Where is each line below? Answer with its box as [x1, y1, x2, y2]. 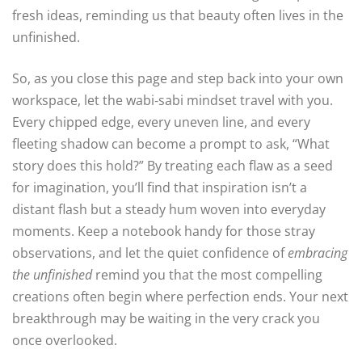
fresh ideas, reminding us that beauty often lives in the [12, 6, 343, 24]
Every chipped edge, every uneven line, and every [12, 112, 310, 131]
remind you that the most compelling [92, 265, 322, 284]
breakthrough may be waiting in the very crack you [12, 309, 320, 327]
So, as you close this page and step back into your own [12, 69, 343, 87]
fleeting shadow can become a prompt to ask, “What [12, 134, 330, 153]
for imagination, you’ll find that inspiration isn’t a [12, 178, 307, 196]
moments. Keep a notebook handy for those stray [12, 221, 315, 240]
